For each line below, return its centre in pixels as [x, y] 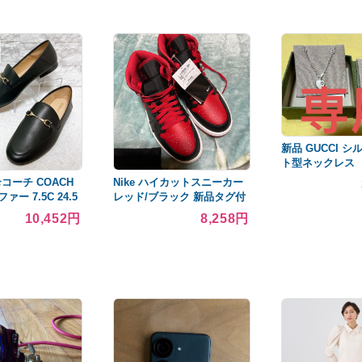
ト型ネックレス [318, 162]
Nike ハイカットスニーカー [178, 182]
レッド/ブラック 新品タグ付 [179, 196]
